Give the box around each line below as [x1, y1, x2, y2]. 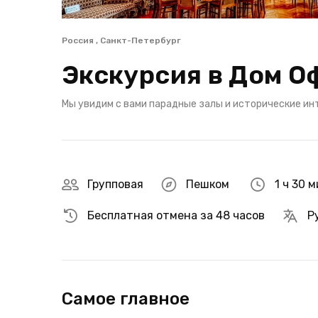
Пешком [186, 177, 229, 191]
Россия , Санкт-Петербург [62, 35, 181, 45]
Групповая [87, 177, 143, 191]
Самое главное [62, 289, 190, 309]
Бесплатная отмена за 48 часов [87, 209, 265, 222]
